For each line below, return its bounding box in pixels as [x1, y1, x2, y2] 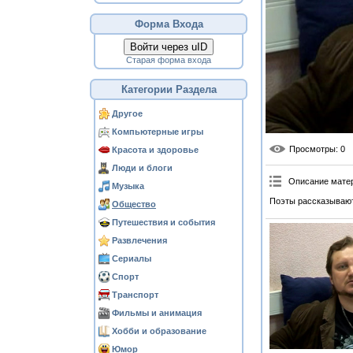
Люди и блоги [112, 163, 173, 173]
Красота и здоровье [112, 145, 199, 154]
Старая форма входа [126, 55, 211, 65]
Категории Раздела [121, 84, 217, 95]
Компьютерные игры [112, 127, 203, 136]
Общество [112, 199, 156, 209]
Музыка [112, 181, 144, 191]
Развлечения [112, 236, 167, 245]
